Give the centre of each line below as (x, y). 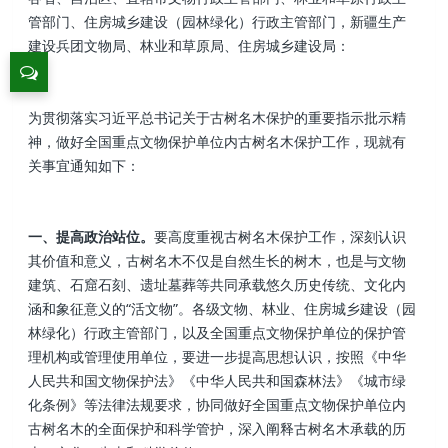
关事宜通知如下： (84, 165)
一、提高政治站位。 (91, 237)
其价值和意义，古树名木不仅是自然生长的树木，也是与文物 (217, 261)
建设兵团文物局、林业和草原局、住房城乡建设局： (189, 46)
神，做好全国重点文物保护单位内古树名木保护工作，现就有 (217, 141)
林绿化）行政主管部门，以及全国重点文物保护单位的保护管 (217, 333)
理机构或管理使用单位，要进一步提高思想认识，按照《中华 (217, 357)
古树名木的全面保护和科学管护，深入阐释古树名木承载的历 (217, 429)
